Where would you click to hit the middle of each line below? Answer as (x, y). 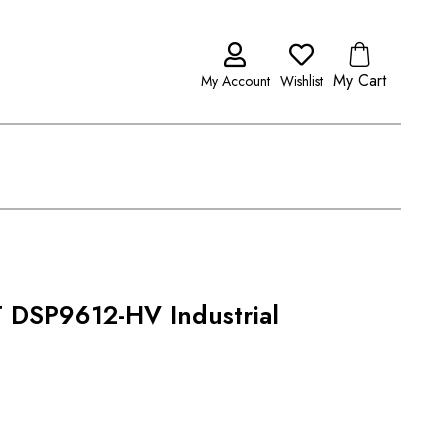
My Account (235, 81)
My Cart (359, 80)
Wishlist (301, 81)
